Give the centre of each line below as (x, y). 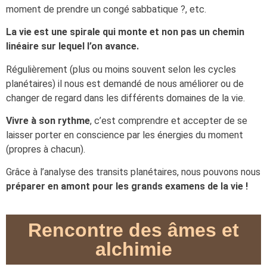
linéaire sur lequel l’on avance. (72, 46)
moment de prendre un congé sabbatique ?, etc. (107, 9)
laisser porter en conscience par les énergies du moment (125, 135)
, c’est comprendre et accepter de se (169, 121)
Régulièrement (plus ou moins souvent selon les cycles (121, 69)
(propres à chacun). (46, 150)
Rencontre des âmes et (133, 230)
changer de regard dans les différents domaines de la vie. (125, 98)
